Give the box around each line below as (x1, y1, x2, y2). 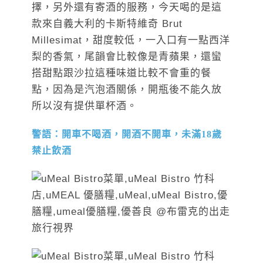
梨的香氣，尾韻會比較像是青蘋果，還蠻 (32, 51, 222, 63)
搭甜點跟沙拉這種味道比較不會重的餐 (32, 68, 211, 79)
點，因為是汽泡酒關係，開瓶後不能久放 (32, 84, 222, 96)
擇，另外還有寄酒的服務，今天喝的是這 (32, 2, 222, 14)
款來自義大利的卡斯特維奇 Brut (32, 18, 183, 30)
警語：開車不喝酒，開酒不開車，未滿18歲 (32, 129, 222, 140)
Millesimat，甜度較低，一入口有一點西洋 (32, 35, 230, 46)
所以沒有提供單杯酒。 (32, 100, 137, 112)
